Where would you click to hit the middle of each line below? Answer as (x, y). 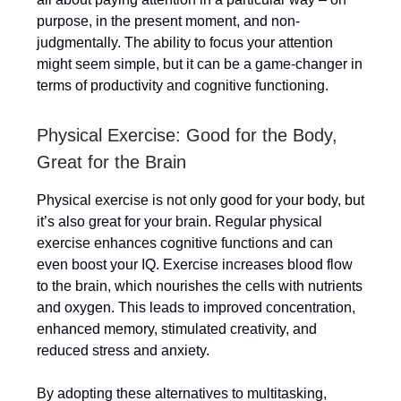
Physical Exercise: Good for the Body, (187, 136)
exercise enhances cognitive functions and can (185, 243)
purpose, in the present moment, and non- (168, 21)
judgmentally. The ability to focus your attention (185, 43)
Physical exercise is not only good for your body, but (200, 200)
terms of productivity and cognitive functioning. (183, 86)
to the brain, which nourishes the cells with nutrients (200, 286)
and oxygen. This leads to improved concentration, (196, 308)
